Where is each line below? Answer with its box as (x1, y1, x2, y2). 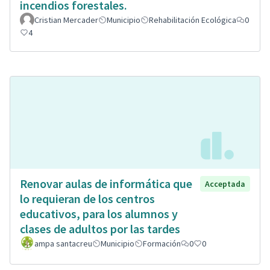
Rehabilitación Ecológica (149, 14, 236, 26)
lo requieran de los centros (20, 191, 155, 206)
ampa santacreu (34, 238, 92, 249)
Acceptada (205, 178, 245, 189)
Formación (143, 238, 181, 249)
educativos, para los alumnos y (20, 206, 178, 221)
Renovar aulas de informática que (20, 176, 192, 191)
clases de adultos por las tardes (20, 221, 180, 236)
